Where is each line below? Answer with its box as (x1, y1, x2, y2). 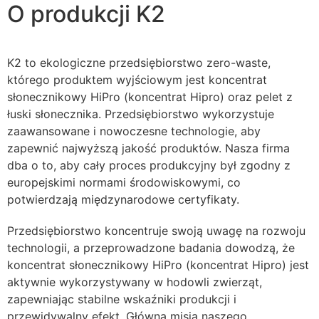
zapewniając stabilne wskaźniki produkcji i (7, 291, 236, 306)
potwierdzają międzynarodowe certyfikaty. (7, 192, 239, 206)
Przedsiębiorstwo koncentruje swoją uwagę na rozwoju (7, 223, 305, 238)
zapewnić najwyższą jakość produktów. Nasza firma (7, 140, 290, 155)
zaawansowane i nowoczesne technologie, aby (7, 123, 261, 138)
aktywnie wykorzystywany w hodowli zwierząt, (7, 274, 262, 289)
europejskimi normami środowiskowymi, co (7, 174, 241, 189)
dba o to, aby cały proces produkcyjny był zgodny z (7, 157, 291, 172)
